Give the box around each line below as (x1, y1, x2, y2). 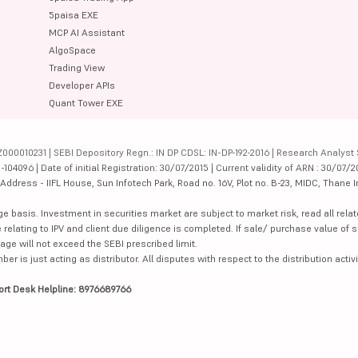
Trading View (49, 61, 105, 74)
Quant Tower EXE (49, 96, 124, 109)
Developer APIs (49, 78, 116, 91)
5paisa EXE (49, 8, 99, 21)
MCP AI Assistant (49, 26, 125, 38)
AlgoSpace (49, 43, 97, 56)
